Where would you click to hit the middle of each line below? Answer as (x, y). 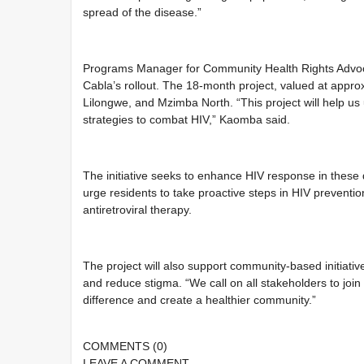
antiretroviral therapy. (138, 210)
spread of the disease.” (143, 12)
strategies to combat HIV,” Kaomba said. (187, 119)
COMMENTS (118, 346)
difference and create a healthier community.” (200, 300)
